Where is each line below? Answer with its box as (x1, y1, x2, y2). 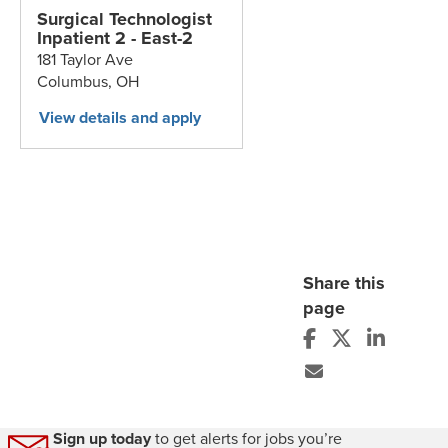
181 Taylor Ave (37, 48, 134, 72)
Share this (303, 270, 385, 297)
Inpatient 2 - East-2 (37, 25, 194, 52)
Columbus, (37, 70, 117, 94)
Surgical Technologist (37, 6, 213, 33)
